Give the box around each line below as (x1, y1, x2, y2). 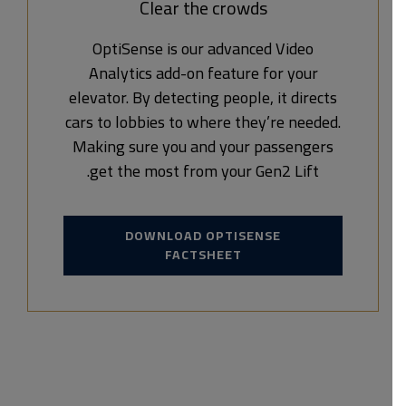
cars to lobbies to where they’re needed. (79, 107, 354, 137)
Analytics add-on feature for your (101, 58, 332, 88)
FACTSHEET (178, 243, 256, 266)
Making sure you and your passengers (86, 131, 347, 161)
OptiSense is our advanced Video (106, 34, 327, 63)
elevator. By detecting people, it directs (82, 82, 351, 112)
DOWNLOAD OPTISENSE (139, 224, 295, 247)
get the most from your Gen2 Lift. (103, 156, 333, 186)
